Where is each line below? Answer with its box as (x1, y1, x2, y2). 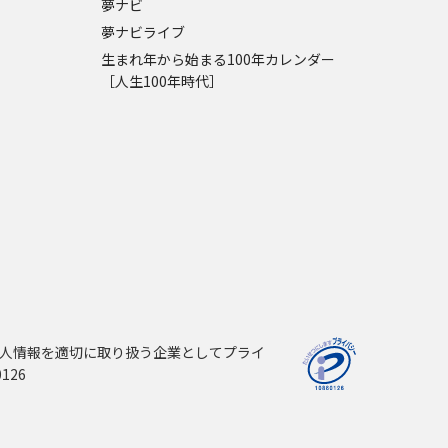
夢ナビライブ (100, 21, 185, 42)
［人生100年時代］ (100, 70, 223, 91)
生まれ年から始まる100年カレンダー (100, 48, 335, 69)
